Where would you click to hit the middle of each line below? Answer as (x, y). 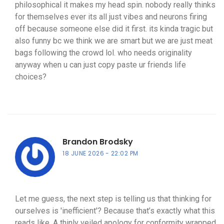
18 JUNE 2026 (83, 153)
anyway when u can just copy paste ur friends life (100, 65)
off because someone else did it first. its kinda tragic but (114, 29)
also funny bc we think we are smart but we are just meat (114, 41)
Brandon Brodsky (98, 142)
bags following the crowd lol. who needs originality (103, 53)
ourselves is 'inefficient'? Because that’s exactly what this (115, 211)
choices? (31, 77)
